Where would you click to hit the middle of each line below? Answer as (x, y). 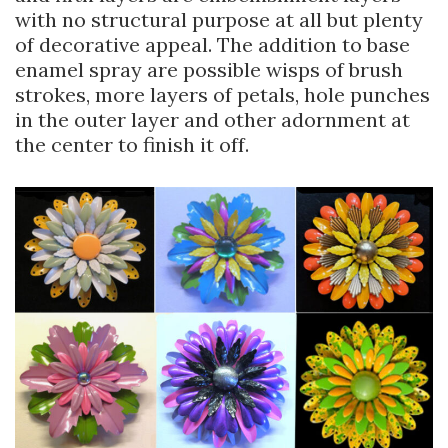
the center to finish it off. (132, 145)
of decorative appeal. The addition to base (212, 45)
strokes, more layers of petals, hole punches (222, 95)
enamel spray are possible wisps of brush (209, 70)
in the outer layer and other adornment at (212, 120)
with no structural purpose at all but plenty (219, 20)
